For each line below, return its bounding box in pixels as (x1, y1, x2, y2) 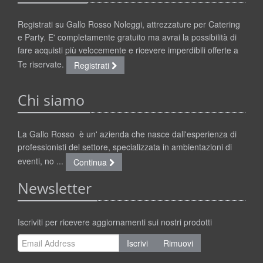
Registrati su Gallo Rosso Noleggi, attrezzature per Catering (18, 18, 240, 31)
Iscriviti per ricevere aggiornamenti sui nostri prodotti (18, 216, 212, 228)
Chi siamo (18, 90, 85, 110)
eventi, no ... (18, 155, 66, 167)
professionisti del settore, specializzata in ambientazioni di (18, 141, 232, 153)
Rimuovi (163, 237, 193, 249)
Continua (73, 156, 109, 168)
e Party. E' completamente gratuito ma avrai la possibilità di (18, 31, 237, 43)
